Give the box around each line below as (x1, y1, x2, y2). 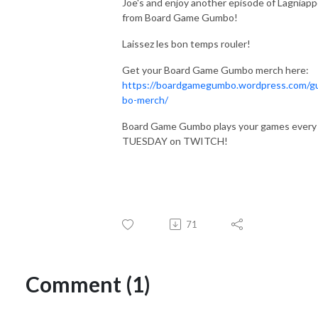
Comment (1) (26, 270, 150, 297)
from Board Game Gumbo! (122, 11, 238, 23)
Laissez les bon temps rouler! (122, 37, 253, 50)
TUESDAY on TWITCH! (122, 134, 228, 147)
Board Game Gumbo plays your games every (122, 119, 317, 132)
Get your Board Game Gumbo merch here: (122, 63, 309, 76)
